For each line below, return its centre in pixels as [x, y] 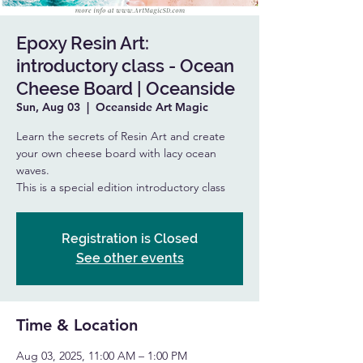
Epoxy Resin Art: [83, 43]
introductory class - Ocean [125, 66]
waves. [33, 170]
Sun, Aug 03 [48, 107]
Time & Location [77, 325]
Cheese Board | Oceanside [126, 88]
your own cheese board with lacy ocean [116, 153]
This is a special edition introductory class [121, 187]
